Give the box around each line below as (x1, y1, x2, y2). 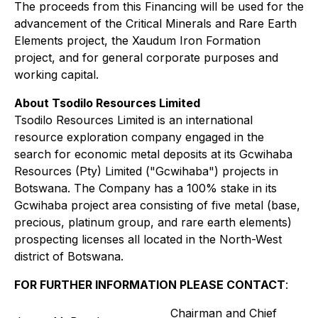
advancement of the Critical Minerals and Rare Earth (14, 16, 297, 31)
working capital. (14, 67, 99, 82)
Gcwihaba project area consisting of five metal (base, (14, 198, 300, 212)
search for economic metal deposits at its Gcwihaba (14, 147, 292, 161)
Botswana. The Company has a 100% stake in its (14, 181, 277, 195)
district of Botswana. (14, 249, 124, 263)
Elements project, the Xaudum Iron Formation (14, 33, 261, 48)
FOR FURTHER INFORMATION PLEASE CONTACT (14, 278, 285, 292)
